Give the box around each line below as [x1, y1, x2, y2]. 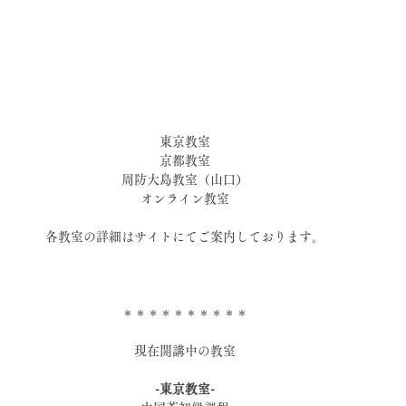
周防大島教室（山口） [121, 173, 248, 187]
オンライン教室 [140, 192, 229, 206]
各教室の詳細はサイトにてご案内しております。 [45, 230, 324, 244]
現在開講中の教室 [134, 344, 236, 358]
